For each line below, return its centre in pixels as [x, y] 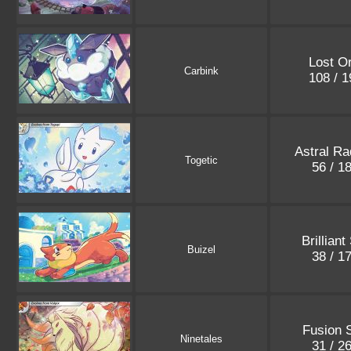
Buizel [201, 250]
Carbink [201, 71]
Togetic [201, 161]
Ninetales [201, 339]
